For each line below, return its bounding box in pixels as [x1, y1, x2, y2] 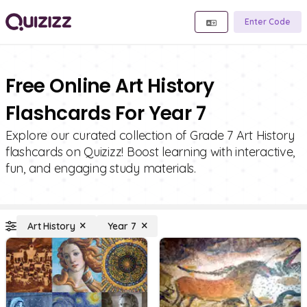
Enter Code [245, 16, 291, 27]
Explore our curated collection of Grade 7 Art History [5, 127, 295, 143]
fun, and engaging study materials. [5, 160, 196, 176]
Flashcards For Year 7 [5, 100, 206, 127]
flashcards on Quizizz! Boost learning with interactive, [5, 144, 295, 160]
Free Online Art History [5, 73, 214, 99]
